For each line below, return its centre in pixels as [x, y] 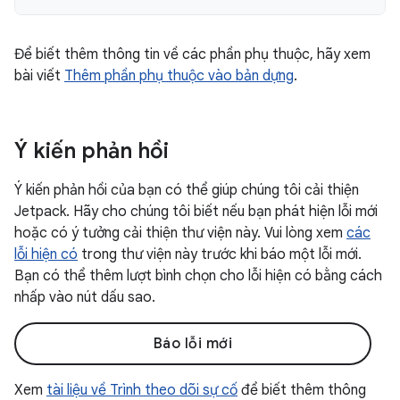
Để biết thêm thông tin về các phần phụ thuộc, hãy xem [192, 54]
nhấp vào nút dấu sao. [85, 297]
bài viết [39, 76]
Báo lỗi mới [193, 344]
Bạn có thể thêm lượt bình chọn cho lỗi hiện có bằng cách [198, 276]
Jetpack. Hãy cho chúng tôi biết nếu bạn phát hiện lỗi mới [196, 212]
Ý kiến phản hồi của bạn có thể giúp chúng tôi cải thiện [187, 190]
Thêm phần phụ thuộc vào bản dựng [179, 76]
